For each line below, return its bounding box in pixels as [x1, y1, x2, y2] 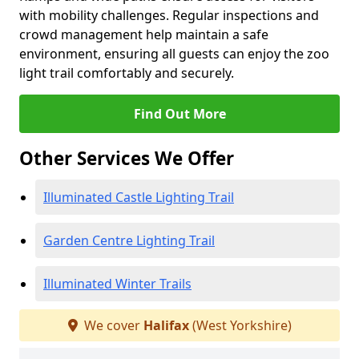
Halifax [143, 317, 189, 334]
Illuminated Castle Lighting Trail [43, 188, 234, 206]
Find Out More [133, 105, 226, 123]
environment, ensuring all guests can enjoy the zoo [19, 45, 329, 63]
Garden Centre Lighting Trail [43, 232, 215, 249]
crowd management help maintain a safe [19, 26, 268, 43]
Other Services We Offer [19, 146, 234, 171]
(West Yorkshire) [188, 317, 292, 334]
